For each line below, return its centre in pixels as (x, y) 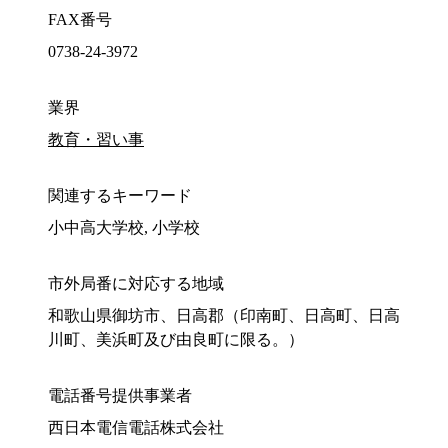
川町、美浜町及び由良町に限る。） (176, 340)
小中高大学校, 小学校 (124, 228)
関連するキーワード (120, 196)
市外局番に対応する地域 (136, 284)
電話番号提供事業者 (120, 396)
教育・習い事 (96, 140)
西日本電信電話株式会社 (136, 428)
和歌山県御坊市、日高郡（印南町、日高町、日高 (224, 316)
